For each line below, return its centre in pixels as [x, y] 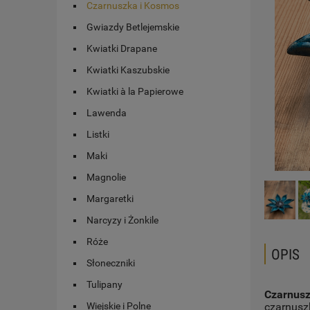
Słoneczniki [111, 263]
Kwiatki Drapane [122, 49]
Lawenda [107, 113]
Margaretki [110, 199]
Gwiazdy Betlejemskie [133, 27]
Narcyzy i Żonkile [122, 220]
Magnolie [106, 177]
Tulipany [104, 285]
